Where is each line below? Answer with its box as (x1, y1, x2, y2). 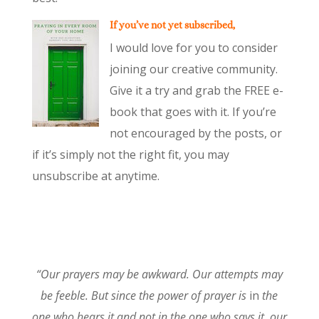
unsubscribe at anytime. (31, 167, 159, 184)
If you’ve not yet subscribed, (109, 19, 235, 31)
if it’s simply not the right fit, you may (31, 146, 229, 162)
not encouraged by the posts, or (109, 125, 282, 141)
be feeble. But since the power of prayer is (41, 287, 250, 303)
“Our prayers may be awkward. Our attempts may (36, 266, 283, 282)
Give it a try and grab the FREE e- (109, 82, 283, 98)
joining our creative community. (109, 61, 278, 77)
